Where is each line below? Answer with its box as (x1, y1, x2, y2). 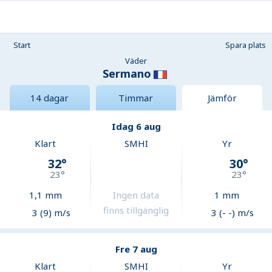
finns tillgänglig (103, 204, 169, 217)
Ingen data (113, 189, 160, 202)
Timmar (118, 92, 154, 104)
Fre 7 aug (115, 243, 157, 256)
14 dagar (30, 92, 69, 104)
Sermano (103, 66, 151, 81)
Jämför (207, 92, 237, 104)
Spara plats (225, 39, 266, 50)
